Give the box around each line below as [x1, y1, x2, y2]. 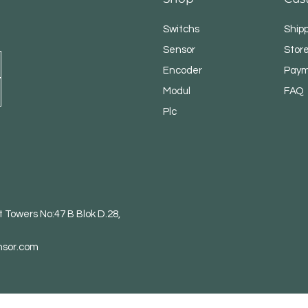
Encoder [163, 65, 203, 76]
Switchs [163, 24, 200, 35]
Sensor [163, 45, 196, 56]
